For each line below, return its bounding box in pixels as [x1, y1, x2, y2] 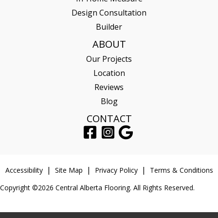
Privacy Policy [94, 165, 138, 175]
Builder [96, 21, 122, 32]
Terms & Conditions [149, 165, 213, 175]
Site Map [54, 165, 83, 175]
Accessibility [5, 165, 43, 175]
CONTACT [86, 111, 132, 125]
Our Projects [86, 53, 132, 64]
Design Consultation [72, 7, 146, 18]
